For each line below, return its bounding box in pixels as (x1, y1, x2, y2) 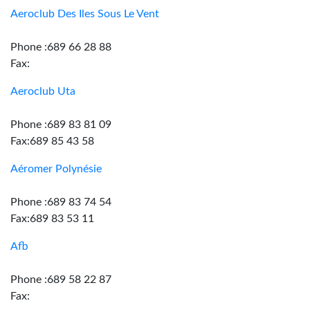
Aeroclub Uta (10, 86, 75, 97)
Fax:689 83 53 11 (10, 213, 94, 224)
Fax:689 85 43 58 (10, 136, 94, 147)
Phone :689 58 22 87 (10, 274, 111, 285)
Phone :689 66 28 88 (10, 42, 111, 53)
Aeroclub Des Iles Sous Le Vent (10, 8, 159, 19)
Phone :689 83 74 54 (10, 197, 111, 208)
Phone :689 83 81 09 (10, 119, 111, 130)
